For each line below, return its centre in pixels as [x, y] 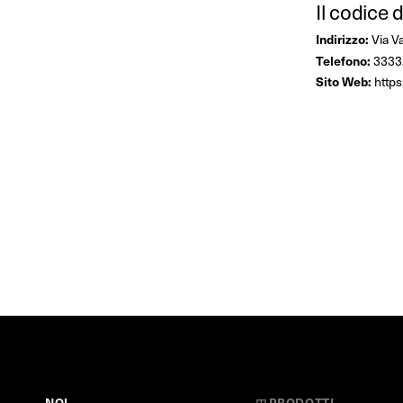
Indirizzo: [342, 39]
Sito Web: [343, 81]
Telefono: [343, 60]
